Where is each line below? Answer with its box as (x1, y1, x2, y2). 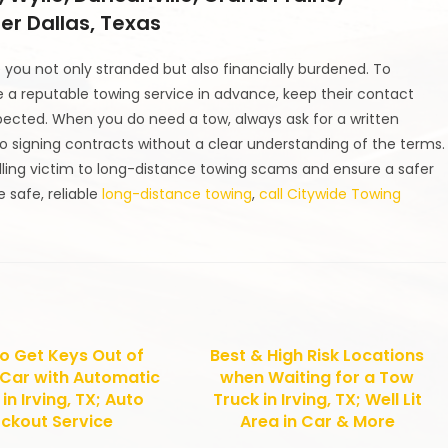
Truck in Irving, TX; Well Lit (212, 388, 422, 412)
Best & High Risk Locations (210, 344, 425, 368)
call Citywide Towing (259, 184, 402, 205)
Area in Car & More (239, 410, 395, 434)
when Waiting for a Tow (220, 366, 415, 390)
